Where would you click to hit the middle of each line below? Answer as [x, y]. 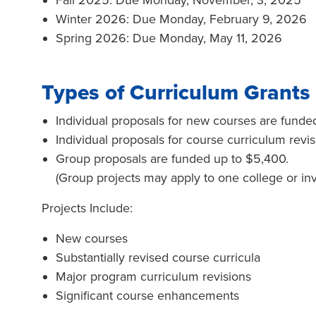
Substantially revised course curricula [158, 257]
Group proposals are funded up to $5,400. [184, 159]
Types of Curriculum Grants [176, 93]
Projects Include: [87, 208]
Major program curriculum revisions [153, 276]
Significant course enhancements [147, 296]
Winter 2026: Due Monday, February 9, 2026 [181, 19]
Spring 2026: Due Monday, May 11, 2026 [169, 38]
